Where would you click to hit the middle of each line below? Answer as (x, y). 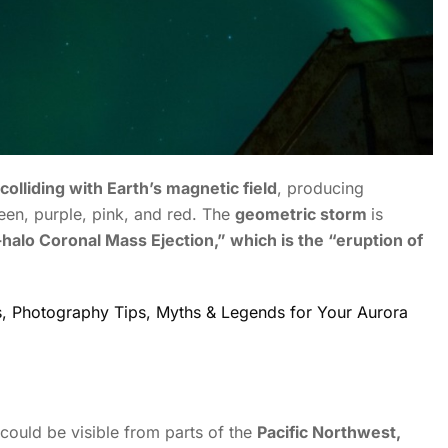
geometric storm (303, 214)
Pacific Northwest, (329, 432)
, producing (320, 188)
